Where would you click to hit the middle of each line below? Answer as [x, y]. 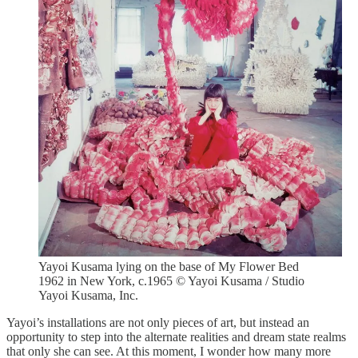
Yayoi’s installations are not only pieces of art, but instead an [158, 322]
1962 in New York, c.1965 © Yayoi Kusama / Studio [171, 281]
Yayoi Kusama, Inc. [88, 295]
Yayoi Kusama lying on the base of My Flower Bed [169, 267]
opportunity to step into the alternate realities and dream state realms [176, 337]
